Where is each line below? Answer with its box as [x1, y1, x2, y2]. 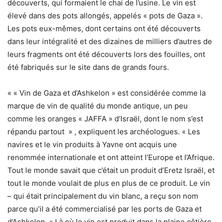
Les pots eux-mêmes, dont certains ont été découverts [7, 24, 201, 34]
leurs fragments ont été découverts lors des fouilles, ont [7, 50, 205, 59]
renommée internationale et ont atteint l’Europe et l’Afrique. [7, 153, 215, 163]
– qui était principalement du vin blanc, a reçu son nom [7, 191, 198, 201]
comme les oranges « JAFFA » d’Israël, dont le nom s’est [7, 114, 203, 124]
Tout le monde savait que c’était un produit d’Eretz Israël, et [7, 166, 215, 175]
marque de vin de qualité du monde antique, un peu [7, 101, 188, 111]
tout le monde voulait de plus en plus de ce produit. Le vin [7, 178, 210, 188]
